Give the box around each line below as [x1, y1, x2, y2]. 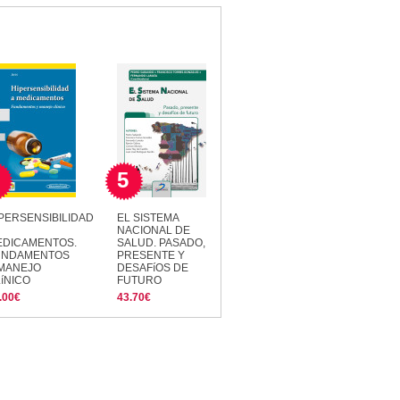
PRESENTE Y [117, 248, 185, 262]
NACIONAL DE [117, 223, 190, 237]
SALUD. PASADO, [117, 236, 205, 249]
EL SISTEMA [117, 211, 179, 224]
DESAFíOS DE [117, 261, 188, 274]
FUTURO [117, 273, 162, 287]
